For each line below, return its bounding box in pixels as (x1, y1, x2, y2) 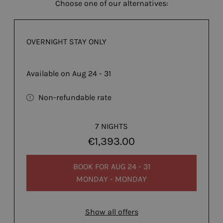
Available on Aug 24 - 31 (26, 69, 111, 79)
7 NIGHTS (95, 121, 128, 131)
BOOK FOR (73, 161, 111, 171)
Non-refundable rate (38, 93, 111, 103)
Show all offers (85, 207, 138, 217)
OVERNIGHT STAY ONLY (26, 37, 107, 47)
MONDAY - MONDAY (76, 174, 147, 184)
